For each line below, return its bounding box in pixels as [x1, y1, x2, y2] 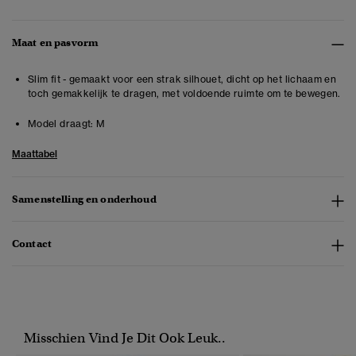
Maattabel [12, 148, 57, 161]
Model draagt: [28, 118, 94, 130]
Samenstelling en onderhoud [12, 192, 157, 207]
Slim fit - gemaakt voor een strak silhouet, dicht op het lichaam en [28, 73, 337, 86]
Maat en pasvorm [12, 36, 99, 50]
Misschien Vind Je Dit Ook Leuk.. [24, 330, 226, 347]
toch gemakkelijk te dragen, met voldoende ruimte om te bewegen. [28, 87, 341, 100]
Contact [12, 237, 52, 251]
